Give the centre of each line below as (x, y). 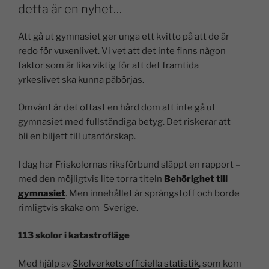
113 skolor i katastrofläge (74, 236)
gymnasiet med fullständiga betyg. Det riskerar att (124, 122)
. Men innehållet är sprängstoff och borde (153, 193)
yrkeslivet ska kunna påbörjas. (81, 80)
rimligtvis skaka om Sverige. (78, 207)
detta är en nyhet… (70, 9)
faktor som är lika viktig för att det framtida (108, 65)
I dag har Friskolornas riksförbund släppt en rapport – (129, 164)
